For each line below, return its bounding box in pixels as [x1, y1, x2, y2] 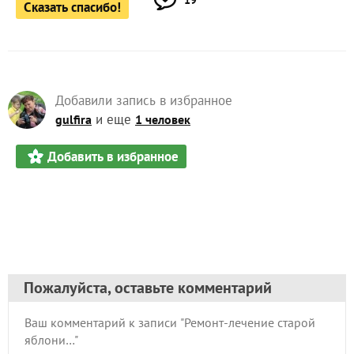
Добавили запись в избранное [55, 92, 232, 110]
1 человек [135, 111, 190, 128]
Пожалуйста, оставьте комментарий [24, 277, 272, 299]
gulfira [55, 111, 92, 128]
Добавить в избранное [47, 148, 179, 166]
